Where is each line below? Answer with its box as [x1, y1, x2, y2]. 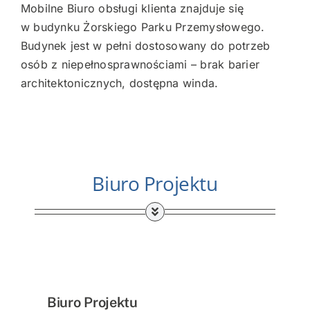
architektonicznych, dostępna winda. [20, 75, 219, 90]
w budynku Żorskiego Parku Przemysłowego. [20, 19, 265, 34]
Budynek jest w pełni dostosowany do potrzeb [20, 38, 271, 53]
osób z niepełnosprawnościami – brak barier [20, 57, 260, 71]
